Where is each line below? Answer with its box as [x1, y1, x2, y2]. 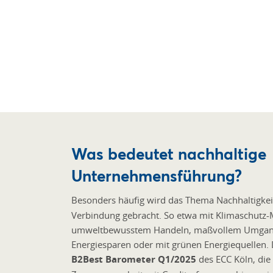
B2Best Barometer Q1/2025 [71, 252, 196, 266]
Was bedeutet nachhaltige [71, 142, 266, 164]
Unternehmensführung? [71, 164, 242, 186]
